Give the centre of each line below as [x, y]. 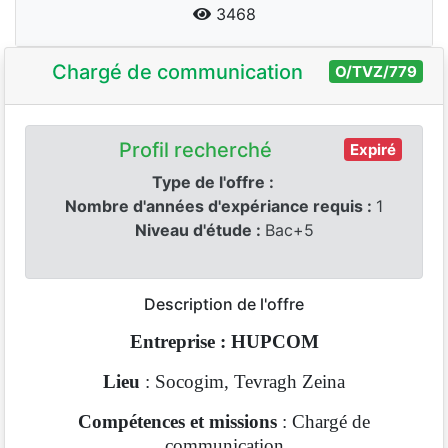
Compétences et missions [180, 421]
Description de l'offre [224, 304]
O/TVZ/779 [376, 71]
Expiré [373, 149]
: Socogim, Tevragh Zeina [242, 381]
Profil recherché [195, 150]
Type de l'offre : [215, 182]
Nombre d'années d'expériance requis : [220, 206]
